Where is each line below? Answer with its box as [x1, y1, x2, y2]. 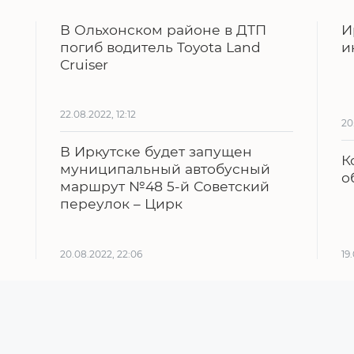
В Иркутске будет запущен [59, 143, 252, 160]
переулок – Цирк [59, 195, 183, 213]
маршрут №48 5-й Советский [59, 178, 269, 195]
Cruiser [59, 56, 108, 73]
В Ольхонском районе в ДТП [59, 21, 266, 38]
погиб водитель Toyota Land [59, 39, 261, 55]
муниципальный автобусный [59, 160, 270, 178]
